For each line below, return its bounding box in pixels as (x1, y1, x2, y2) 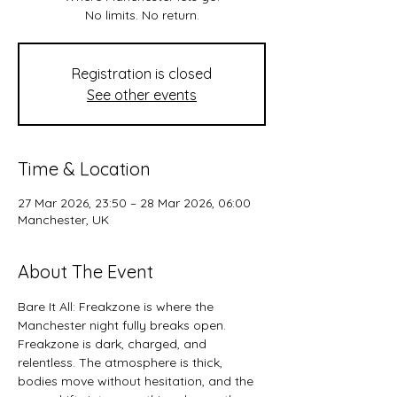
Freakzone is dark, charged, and (18, 336, 210, 352)
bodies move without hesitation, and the (18, 373, 257, 389)
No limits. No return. (84, 7, 199, 23)
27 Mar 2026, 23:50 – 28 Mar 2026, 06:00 (18, 195, 251, 211)
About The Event (18, 261, 153, 283)
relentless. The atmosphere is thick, (18, 354, 226, 370)
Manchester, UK (18, 212, 109, 228)
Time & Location (18, 158, 151, 180)
